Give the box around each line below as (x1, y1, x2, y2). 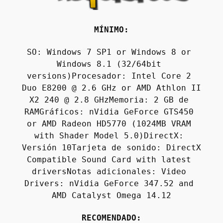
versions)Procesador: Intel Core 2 (27, 71, 191, 81)
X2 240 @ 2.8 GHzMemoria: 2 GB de (29, 95, 189, 105)
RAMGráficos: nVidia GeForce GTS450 (24, 107, 194, 117)
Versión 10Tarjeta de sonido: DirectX (21, 143, 201, 153)
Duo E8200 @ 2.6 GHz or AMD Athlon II (21, 83, 201, 93)
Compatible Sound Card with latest (27, 155, 191, 165)
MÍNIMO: (94, 25, 129, 35)
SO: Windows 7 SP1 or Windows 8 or (27, 47, 191, 57)
